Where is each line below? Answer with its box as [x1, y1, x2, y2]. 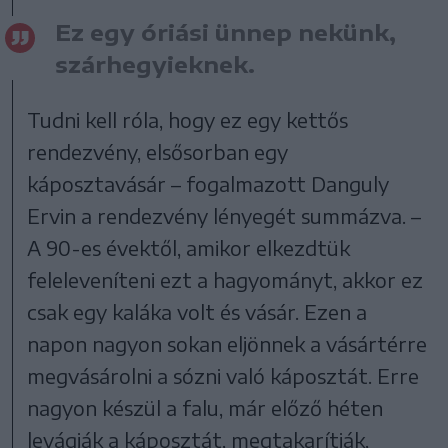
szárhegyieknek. [55, 50, 255, 78]
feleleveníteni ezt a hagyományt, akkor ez [27, 267, 424, 292]
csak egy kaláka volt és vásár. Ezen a [27, 299, 368, 324]
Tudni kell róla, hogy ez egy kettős [27, 107, 349, 132]
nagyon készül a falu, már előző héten [27, 395, 384, 420]
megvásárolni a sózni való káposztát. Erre [27, 363, 420, 388]
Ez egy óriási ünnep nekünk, [55, 18, 396, 46]
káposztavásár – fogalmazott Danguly [27, 171, 390, 196]
